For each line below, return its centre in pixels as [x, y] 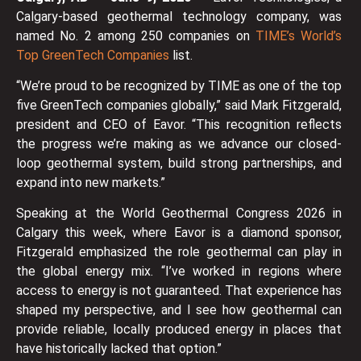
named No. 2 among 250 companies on [136, 35]
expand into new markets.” [91, 183]
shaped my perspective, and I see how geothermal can [179, 310]
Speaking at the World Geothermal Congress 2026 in [179, 214]
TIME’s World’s [299, 35]
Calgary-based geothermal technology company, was [179, 16]
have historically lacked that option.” [119, 349]
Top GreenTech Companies [93, 55]
